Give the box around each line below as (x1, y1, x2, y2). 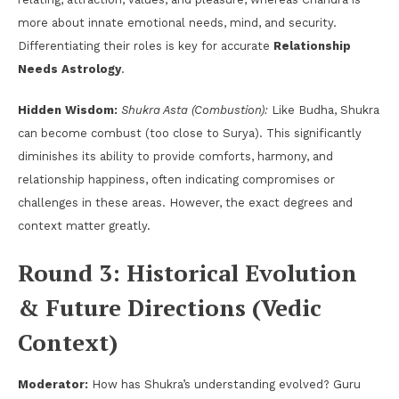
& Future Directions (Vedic (18, 291, 322, 322)
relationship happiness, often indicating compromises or (18, 172, 335, 186)
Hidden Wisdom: (18, 102, 118, 117)
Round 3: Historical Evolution (18, 256, 357, 288)
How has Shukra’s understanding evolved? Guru (88, 377, 361, 391)
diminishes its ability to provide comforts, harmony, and (18, 149, 333, 163)
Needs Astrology (18, 61, 121, 76)
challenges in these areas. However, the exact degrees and (18, 195, 353, 209)
